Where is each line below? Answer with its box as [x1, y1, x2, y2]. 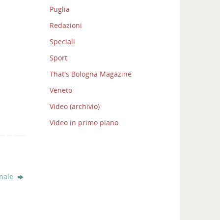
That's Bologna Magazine [50, 69, 132, 79]
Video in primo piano [50, 118, 118, 128]
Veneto [50, 85, 72, 95]
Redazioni [50, 21, 82, 30]
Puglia [50, 4, 70, 14]
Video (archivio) [50, 102, 100, 111]
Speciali [50, 37, 75, 47]
